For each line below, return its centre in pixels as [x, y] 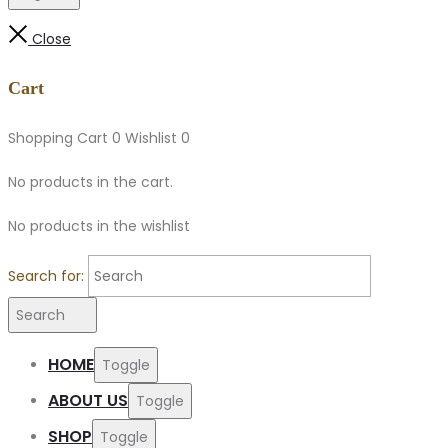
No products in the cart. [90, 181]
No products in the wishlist [99, 225]
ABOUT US [88, 400]
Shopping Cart [60, 137]
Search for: [46, 275]
